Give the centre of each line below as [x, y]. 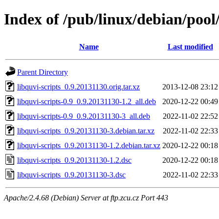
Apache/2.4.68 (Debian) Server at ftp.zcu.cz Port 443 [86, 197]
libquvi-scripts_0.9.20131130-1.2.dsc [74, 160]
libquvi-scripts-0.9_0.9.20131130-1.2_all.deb [87, 101]
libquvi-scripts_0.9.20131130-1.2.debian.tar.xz [89, 145]
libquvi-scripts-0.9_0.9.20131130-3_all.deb [84, 116]
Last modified [190, 46]
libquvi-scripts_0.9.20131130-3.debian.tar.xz [86, 131]
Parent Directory [43, 72]
